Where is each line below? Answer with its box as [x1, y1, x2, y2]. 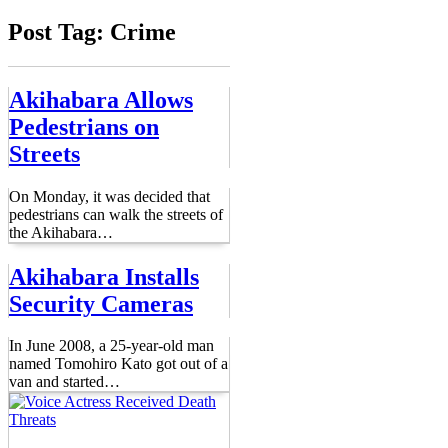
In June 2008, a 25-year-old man [9, 337, 214, 355]
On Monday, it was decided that [9, 187, 210, 205]
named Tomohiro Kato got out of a [9, 355, 228, 373]
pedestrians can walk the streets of [9, 205, 223, 223]
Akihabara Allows [9, 86, 193, 113]
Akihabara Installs [9, 263, 199, 290]
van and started [9, 373, 104, 391]
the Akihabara [9, 223, 97, 241]
